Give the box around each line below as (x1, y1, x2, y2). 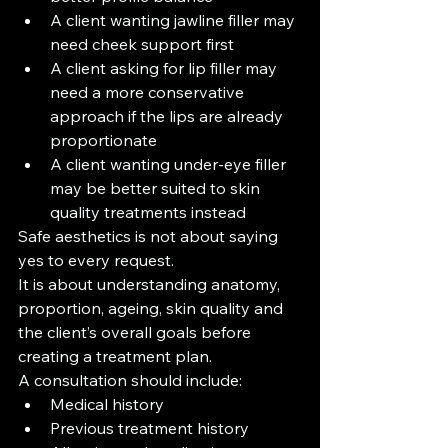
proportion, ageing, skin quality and (18, 298, 287, 318)
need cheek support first (50, 34, 234, 54)
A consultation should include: (18, 370, 242, 390)
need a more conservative (50, 82, 248, 102)
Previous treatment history (50, 418, 249, 438)
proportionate (50, 130, 157, 150)
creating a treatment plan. (18, 346, 212, 366)
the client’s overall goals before (18, 322, 255, 342)
